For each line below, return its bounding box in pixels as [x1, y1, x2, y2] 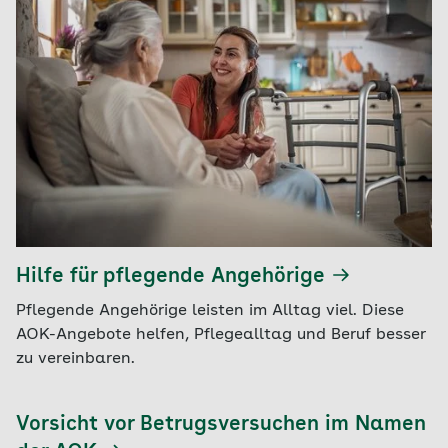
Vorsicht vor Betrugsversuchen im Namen [16, 415, 426, 436]
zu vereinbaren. [16, 351, 135, 368]
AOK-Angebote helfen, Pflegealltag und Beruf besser [16, 327, 426, 344]
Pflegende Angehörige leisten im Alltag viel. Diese [16, 303, 404, 320]
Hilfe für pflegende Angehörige [16, 267, 325, 288]
